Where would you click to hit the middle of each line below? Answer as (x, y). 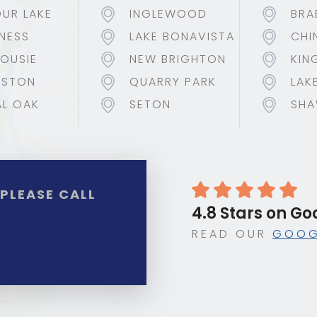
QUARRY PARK (173, 82)
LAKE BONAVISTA (182, 37)
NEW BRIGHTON (178, 59)
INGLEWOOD (168, 14)
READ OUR (232, 234)
